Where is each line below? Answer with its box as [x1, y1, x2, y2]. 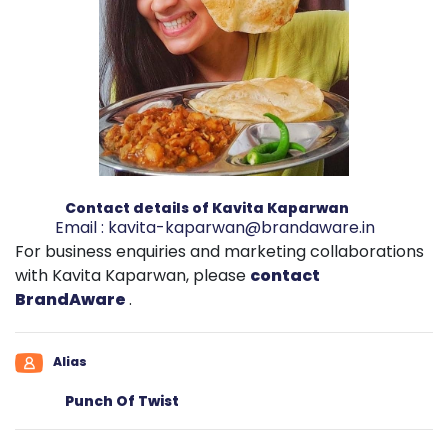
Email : [55, 216, 108, 239]
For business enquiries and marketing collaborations [15, 240, 424, 263]
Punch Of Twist [65, 390, 179, 411]
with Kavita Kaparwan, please [15, 264, 250, 287]
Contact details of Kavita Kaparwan [65, 198, 349, 218]
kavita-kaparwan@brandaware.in [108, 216, 375, 239]
